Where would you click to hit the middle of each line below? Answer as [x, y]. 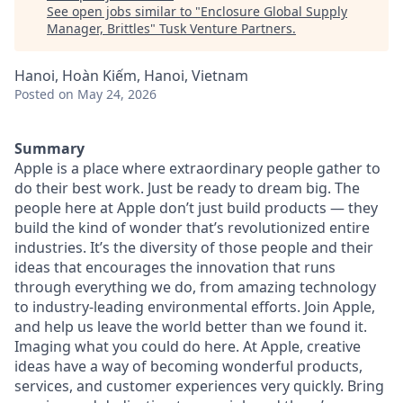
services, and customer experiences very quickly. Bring [199, 386]
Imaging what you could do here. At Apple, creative [188, 346]
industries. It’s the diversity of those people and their [194, 247]
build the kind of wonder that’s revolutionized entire [192, 228]
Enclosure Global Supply [274, 11]
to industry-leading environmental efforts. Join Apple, [195, 307]
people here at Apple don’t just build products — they [196, 208]
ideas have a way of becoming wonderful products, [188, 366]
